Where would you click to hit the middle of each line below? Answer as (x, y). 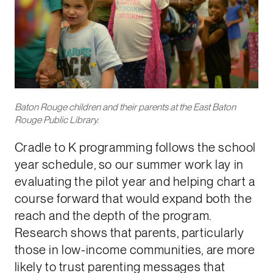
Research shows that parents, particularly (129, 232)
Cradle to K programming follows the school (135, 147)
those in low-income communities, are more (135, 250)
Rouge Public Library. (56, 120)
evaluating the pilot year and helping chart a (135, 181)
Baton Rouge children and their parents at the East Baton (125, 107)
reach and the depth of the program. (113, 215)
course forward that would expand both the (133, 198)
